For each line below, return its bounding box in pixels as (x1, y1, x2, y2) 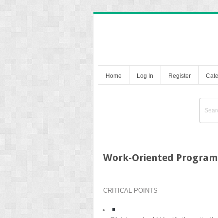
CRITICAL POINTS (103, 186, 158, 194)
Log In (137, 72, 153, 79)
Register (168, 72, 191, 79)
